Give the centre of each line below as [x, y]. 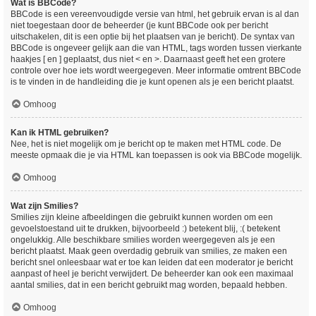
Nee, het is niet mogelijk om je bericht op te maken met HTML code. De [146, 144]
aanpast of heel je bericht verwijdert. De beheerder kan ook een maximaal [152, 274]
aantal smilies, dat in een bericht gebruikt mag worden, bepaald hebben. [149, 285]
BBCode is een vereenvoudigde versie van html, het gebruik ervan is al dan [155, 14]
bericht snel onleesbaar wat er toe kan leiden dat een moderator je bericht [152, 262]
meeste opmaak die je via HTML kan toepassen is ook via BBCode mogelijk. [156, 155]
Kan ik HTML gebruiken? [60, 133]
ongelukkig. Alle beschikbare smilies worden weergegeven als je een [143, 240]
